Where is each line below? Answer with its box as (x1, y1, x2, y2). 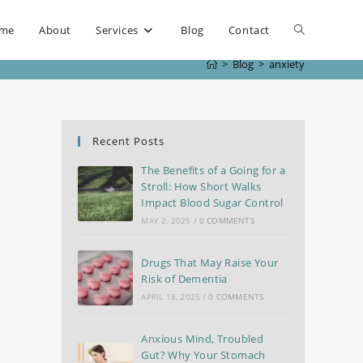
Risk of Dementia (141, 271, 228, 286)
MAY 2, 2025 (141, 215, 191, 226)
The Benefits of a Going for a (141, 163, 285, 177)
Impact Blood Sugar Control (141, 195, 284, 210)
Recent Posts (92, 134, 164, 148)
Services (95, 23, 139, 37)
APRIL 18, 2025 (141, 291, 201, 302)
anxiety (269, 57, 305, 71)
